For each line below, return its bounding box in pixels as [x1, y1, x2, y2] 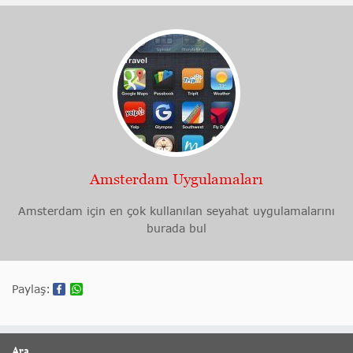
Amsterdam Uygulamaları [90, 171, 263, 188]
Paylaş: [12, 282, 50, 296]
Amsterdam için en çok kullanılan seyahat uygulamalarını [18, 204, 335, 218]
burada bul [147, 221, 206, 236]
